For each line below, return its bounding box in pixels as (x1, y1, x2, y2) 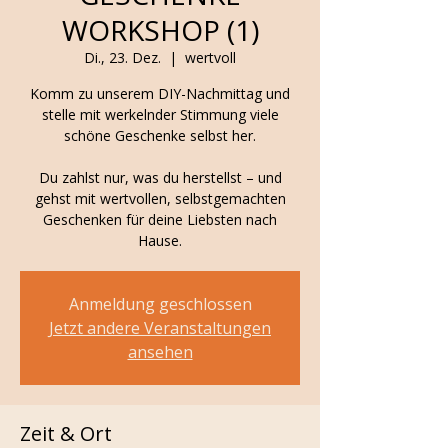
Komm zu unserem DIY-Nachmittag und (30, 84, 290, 103)
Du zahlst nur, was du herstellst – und (38, 168, 282, 187)
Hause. (138, 231, 182, 250)
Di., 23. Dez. (84, 48, 161, 67)
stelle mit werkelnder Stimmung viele (41, 105, 279, 124)
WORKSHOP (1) (61, 11, 259, 49)
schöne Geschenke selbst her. (64, 126, 256, 145)
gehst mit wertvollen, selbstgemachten (34, 189, 286, 208)
